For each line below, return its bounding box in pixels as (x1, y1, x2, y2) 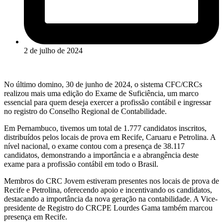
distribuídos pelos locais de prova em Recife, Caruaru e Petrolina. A (4, 132, 216, 141)
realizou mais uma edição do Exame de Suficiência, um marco (4, 89, 199, 98)
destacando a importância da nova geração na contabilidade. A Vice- (4, 194, 218, 203)
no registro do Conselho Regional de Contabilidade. (4, 107, 167, 115)
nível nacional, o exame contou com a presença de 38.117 (4, 141, 185, 150)
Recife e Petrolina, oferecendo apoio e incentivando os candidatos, (4, 185, 212, 194)
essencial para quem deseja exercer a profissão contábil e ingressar (4, 98, 211, 107)
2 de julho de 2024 (24, 46, 83, 55)
